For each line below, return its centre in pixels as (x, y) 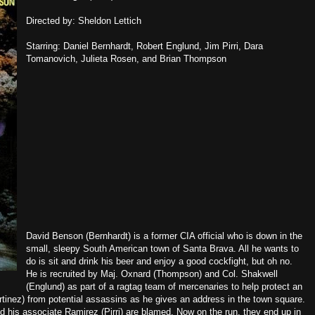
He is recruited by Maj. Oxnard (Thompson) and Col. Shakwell (152, 274)
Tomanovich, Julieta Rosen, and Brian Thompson (126, 59)
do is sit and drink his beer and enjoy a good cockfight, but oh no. (159, 261)
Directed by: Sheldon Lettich (84, 21)
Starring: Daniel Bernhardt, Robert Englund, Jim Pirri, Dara (144, 46)
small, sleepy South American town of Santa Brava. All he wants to (162, 249)
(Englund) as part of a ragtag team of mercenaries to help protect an (164, 287)
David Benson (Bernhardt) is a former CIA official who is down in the (164, 236)
